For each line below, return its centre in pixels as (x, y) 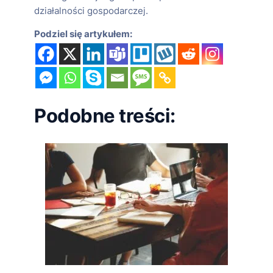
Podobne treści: (105, 115)
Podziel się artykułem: (83, 34)
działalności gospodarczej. (91, 11)
